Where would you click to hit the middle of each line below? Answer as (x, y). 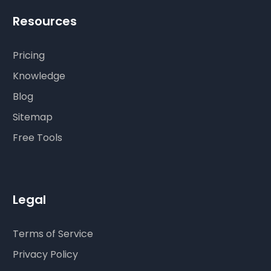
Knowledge (39, 76)
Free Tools (38, 137)
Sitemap (33, 117)
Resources (45, 21)
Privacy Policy (46, 254)
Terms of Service (53, 233)
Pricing (29, 55)
